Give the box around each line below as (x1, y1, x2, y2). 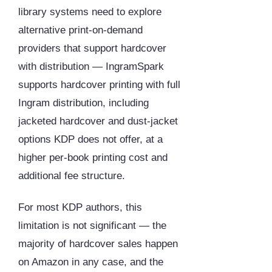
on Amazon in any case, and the (18, 256, 163, 268)
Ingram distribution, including (18, 97, 149, 109)
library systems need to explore (18, 6, 161, 18)
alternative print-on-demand (18, 24, 143, 36)
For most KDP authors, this (18, 202, 142, 214)
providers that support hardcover (18, 42, 166, 55)
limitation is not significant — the (18, 220, 166, 232)
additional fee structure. (18, 170, 125, 182)
